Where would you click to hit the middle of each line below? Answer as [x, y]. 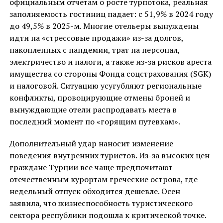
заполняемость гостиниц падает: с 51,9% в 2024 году [111, 14]
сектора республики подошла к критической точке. [108, 215]
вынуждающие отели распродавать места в [93, 110]
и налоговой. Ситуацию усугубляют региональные [105, 86]
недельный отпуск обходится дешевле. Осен [95, 191]
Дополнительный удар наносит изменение [91, 144]
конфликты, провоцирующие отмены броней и [100, 98]
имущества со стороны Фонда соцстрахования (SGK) [110, 74]
